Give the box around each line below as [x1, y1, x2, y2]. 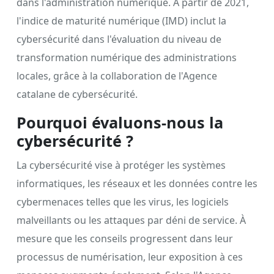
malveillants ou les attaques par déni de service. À [17, 213, 246, 227]
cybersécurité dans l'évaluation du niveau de [17, 32, 221, 46]
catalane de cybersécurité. [17, 87, 138, 101]
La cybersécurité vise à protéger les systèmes [17, 158, 226, 172]
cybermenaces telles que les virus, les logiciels [17, 194, 229, 209]
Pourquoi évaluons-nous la [17, 111, 223, 133]
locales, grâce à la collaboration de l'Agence [17, 68, 217, 83]
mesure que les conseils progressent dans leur [17, 231, 233, 245]
